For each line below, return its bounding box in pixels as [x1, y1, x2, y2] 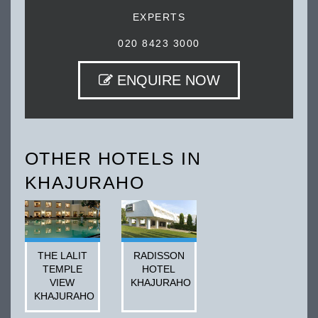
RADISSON [133, 249, 185, 261]
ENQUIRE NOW [112, 72, 220, 88]
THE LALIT [37, 249, 87, 261]
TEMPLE [42, 263, 82, 275]
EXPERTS [132, 11, 186, 23]
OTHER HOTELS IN [24, 148, 202, 168]
